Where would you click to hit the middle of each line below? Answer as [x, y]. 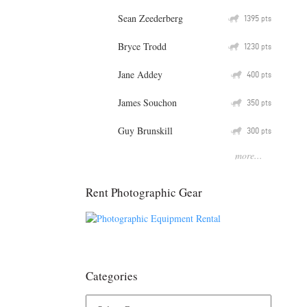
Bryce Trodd [142, 46]
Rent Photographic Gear [144, 192]
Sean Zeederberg [150, 18]
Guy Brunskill [145, 130]
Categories [112, 276]
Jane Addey [140, 74]
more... [249, 155]
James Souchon [147, 102]
